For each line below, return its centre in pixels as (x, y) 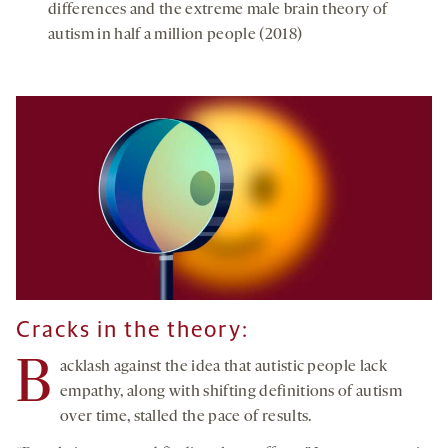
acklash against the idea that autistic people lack (223, 367)
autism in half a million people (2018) (175, 35)
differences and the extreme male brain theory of (218, 10)
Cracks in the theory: (132, 330)
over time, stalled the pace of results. (186, 417)
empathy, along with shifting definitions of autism (231, 392)
